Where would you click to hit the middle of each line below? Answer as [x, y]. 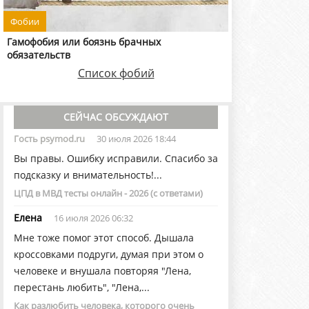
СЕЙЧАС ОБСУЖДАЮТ [116, 117]
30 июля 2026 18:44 [136, 139]
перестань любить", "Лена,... [82, 288]
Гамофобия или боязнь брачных [84, 42]
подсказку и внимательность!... [88, 175]
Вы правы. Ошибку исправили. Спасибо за [116, 159]
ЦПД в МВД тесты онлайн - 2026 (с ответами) [108, 193]
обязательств [39, 55]
